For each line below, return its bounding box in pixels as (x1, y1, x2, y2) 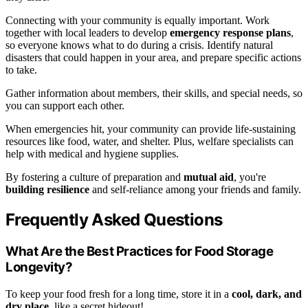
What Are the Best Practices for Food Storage (5, 243, 274, 260)
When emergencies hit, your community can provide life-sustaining (5, 123, 296, 135)
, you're (234, 171, 266, 184)
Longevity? (5, 259, 73, 276)
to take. (5, 64, 37, 76)
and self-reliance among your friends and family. (89, 184, 301, 196)
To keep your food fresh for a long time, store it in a (5, 287, 232, 300)
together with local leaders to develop (5, 27, 170, 39)
